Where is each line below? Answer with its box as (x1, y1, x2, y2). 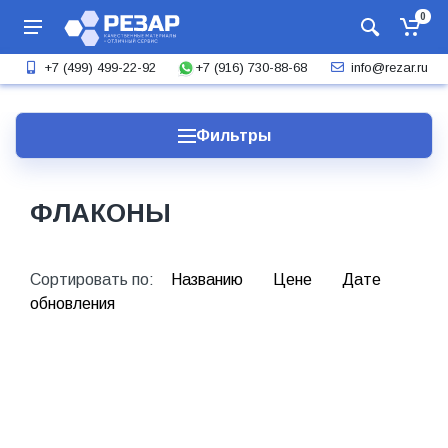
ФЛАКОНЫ (30, 198, 171, 228)
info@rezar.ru (350, 60, 428, 75)
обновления (30, 295, 115, 312)
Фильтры (195, 127, 271, 144)
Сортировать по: (30, 271, 158, 288)
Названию (171, 271, 247, 288)
